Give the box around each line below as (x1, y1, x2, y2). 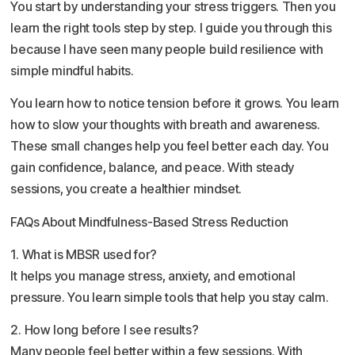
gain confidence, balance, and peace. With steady (10, 159, 295, 176)
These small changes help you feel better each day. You (10, 138, 329, 155)
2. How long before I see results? (10, 322, 199, 338)
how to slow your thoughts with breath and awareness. (10, 116, 320, 133)
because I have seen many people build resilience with (10, 40, 323, 57)
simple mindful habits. (10, 62, 134, 78)
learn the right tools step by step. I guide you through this (10, 19, 332, 36)
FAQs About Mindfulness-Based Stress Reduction (10, 213, 288, 230)
